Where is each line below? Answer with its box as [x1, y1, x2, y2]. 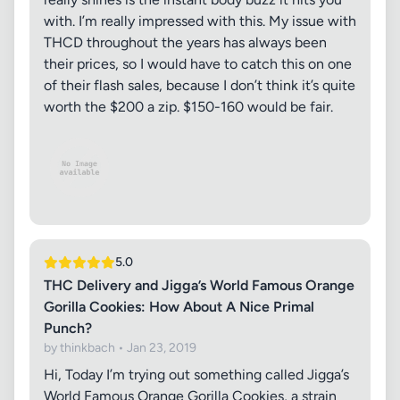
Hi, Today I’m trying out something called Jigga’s [44, 366, 349, 383]
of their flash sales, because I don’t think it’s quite [44, 77, 355, 94]
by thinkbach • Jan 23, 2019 [44, 340, 196, 355]
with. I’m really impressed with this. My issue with [44, 12, 356, 29]
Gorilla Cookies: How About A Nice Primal [44, 298, 314, 315]
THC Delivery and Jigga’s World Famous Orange [44, 277, 354, 294]
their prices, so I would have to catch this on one [44, 55, 352, 72]
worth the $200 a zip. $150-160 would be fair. [44, 98, 333, 115]
